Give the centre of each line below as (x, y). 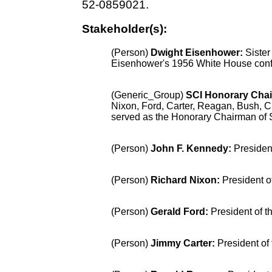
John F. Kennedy (190, 148)
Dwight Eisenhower (195, 52)
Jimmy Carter (182, 243)
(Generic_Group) (149, 95)
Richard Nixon (184, 180)
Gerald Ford (178, 211)
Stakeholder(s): (125, 29)
